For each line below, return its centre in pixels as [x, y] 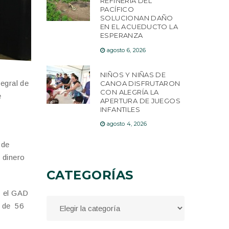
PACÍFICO [117, 9]
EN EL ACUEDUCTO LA [139, 27]
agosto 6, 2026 [126, 50]
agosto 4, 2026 [127, 124]
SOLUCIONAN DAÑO [137, 18]
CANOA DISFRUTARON [140, 83]
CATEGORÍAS [90, 175]
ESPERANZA [122, 36]
